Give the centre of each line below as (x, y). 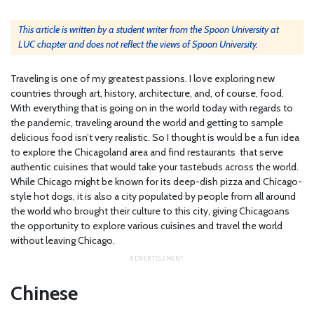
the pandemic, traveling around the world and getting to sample (147, 122)
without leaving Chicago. (64, 240)
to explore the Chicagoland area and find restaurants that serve (147, 152)
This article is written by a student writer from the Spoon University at (149, 29)
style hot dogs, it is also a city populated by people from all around (153, 196)
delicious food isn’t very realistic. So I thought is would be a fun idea (155, 137)
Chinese (44, 293)
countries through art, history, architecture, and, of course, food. (147, 93)
